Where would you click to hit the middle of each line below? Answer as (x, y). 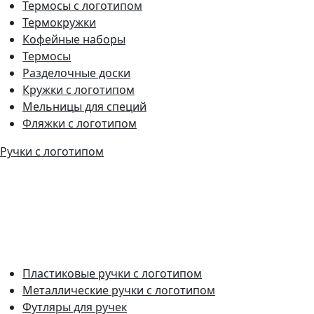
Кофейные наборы (74, 39)
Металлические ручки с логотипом (119, 290)
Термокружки (59, 22)
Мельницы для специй (84, 106)
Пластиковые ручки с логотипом (112, 273)
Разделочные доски (76, 73)
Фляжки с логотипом (80, 123)
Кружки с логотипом (78, 89)
